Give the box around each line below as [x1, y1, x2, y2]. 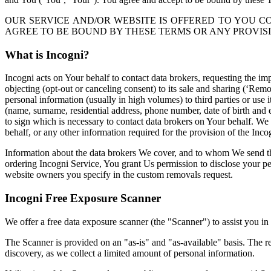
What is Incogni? [5, 48, 90, 61]
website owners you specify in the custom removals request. [5, 169, 233, 180]
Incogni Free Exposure [5, 191, 117, 204]
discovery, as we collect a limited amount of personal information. [5, 247, 255, 258]
